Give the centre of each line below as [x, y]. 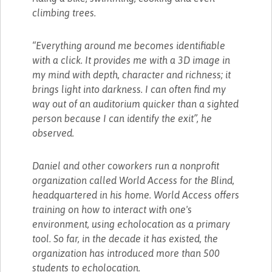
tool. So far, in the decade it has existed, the [125, 238]
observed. [53, 133]
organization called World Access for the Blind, [134, 180]
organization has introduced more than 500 [126, 253]
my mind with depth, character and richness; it [132, 74]
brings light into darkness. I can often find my [129, 89]
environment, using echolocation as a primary [131, 224]
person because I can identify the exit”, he [122, 118]
